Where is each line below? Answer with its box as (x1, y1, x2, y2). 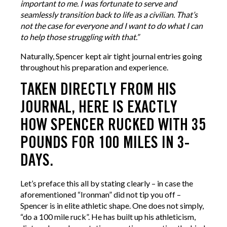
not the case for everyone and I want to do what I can (20, 21, 203, 31)
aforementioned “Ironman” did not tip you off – (20, 190, 181, 200)
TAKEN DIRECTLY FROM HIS (20, 82, 176, 98)
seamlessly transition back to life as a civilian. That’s (20, 10, 198, 20)
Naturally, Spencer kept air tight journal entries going (20, 51, 202, 61)
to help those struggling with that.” (20, 32, 139, 42)
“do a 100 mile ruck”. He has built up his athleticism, (20, 212, 196, 222)
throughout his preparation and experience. (20, 62, 168, 72)
